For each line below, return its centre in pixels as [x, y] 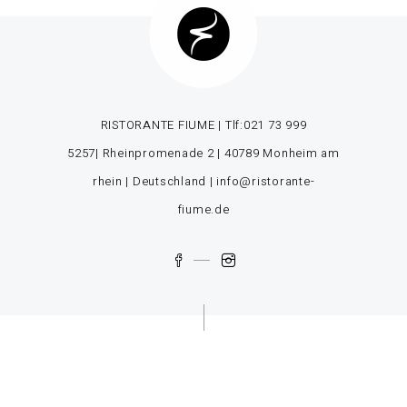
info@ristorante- [266, 181]
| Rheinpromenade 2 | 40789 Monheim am [218, 153]
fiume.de [203, 209]
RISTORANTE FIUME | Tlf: [172, 125]
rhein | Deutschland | [154, 181]
